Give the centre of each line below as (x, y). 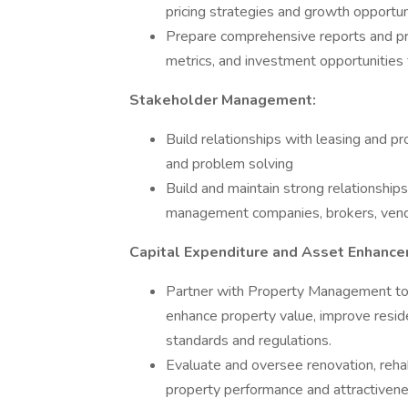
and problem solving (229, 164)
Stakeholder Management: (223, 100)
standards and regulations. (249, 341)
